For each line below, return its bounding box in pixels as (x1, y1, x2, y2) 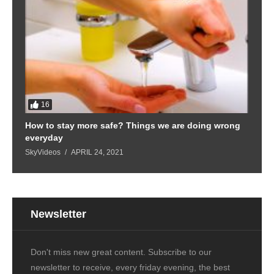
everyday (25, 132, 63, 143)
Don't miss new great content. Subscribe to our (31, 247, 212, 257)
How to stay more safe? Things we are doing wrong (25, 120, 240, 130)
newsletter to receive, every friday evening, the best (31, 262, 230, 273)
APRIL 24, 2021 (71, 147, 124, 157)
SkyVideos (25, 147, 61, 157)
